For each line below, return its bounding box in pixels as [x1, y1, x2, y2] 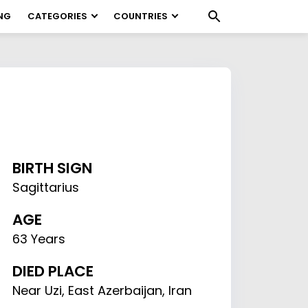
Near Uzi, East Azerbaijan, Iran [12, 282, 192, 299]
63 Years [12, 230, 66, 247]
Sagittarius [12, 179, 80, 196]
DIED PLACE [12, 261, 94, 282]
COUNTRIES [113, 10, 168, 23]
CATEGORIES [27, 10, 87, 23]
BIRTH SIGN [12, 157, 93, 179]
